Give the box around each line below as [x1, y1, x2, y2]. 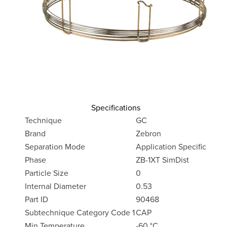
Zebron [136, 128, 161, 139]
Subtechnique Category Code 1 [25, 207, 135, 218]
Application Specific [136, 141, 206, 152]
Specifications [91, 102, 140, 113]
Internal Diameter [25, 180, 86, 192]
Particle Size [25, 167, 68, 178]
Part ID [25, 194, 48, 205]
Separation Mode [25, 141, 85, 152]
